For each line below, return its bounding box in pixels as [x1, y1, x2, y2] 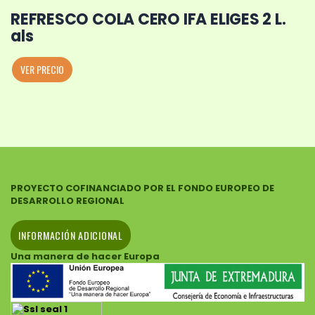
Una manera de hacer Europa [11, 249, 160, 263]
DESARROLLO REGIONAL [11, 193, 124, 207]
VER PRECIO [20, 61, 64, 77]
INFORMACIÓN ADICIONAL [18, 227, 123, 243]
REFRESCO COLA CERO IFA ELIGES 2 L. [11, 8, 286, 30]
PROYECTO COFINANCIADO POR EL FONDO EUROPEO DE [11, 181, 274, 195]
